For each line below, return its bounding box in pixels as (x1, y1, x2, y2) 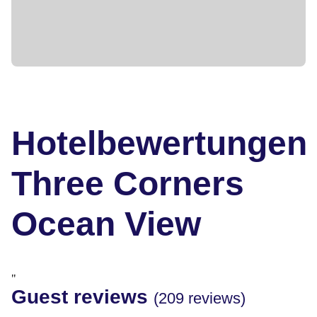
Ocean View (11, 204, 201, 243)
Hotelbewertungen (11, 124, 307, 162)
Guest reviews (11, 285, 154, 308)
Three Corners (11, 164, 244, 202)
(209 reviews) (154, 289, 246, 307)
